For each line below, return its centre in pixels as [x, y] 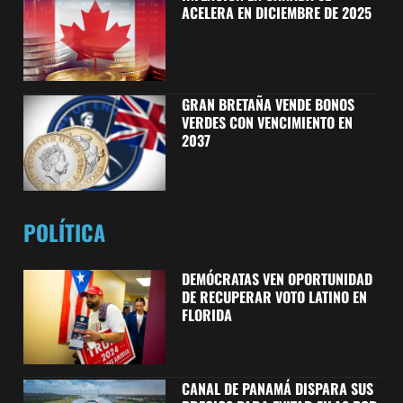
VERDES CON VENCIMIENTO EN [267, 123]
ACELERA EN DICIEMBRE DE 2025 [276, 13]
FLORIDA [206, 314]
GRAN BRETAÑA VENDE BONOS [268, 105]
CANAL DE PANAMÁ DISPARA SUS [277, 388]
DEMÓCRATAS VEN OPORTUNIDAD [277, 278]
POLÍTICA [64, 233]
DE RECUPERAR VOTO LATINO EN [274, 296]
